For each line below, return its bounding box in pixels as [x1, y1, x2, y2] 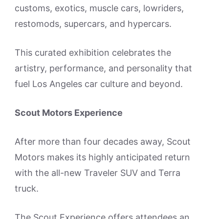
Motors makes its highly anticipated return [15, 152, 190, 163]
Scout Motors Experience [15, 108, 123, 118]
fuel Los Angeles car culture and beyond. [15, 79, 183, 89]
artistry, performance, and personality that [15, 63, 192, 74]
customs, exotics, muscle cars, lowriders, [15, 3, 184, 14]
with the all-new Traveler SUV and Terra [15, 168, 180, 178]
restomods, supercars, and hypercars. [15, 19, 172, 29]
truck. [15, 183, 39, 194]
